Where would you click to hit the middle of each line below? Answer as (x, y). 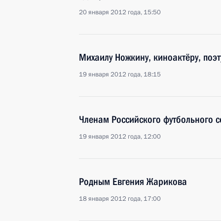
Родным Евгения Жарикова (133, 182)
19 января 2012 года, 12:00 (120, 137)
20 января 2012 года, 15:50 (120, 12)
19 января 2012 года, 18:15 (120, 74)
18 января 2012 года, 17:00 (120, 199)
